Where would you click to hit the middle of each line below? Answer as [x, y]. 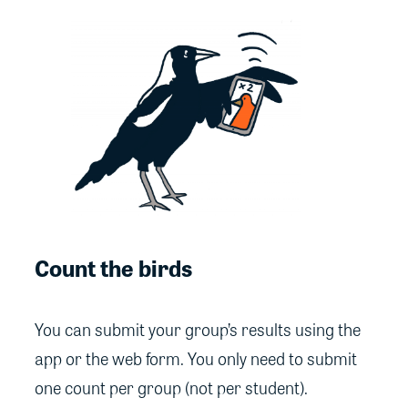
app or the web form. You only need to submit [196, 358]
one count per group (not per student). [171, 387]
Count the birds [113, 267]
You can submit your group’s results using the [198, 329]
